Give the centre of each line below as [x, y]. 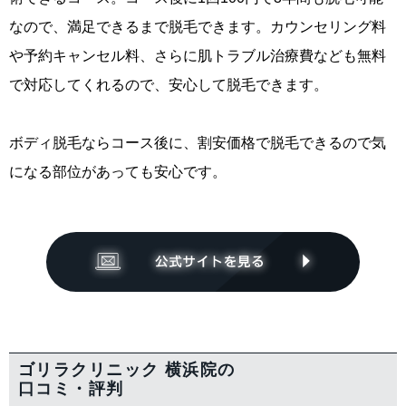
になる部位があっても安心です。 [118, 172]
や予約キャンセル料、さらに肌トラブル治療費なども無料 [198, 56]
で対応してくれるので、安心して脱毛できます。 [169, 85]
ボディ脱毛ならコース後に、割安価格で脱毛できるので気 [198, 143]
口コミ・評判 [71, 388]
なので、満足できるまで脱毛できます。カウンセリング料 [198, 27]
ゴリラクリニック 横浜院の [127, 369]
